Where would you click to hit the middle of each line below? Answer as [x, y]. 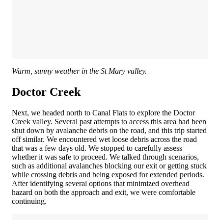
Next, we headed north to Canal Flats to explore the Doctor [103, 112]
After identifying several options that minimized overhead [101, 183]
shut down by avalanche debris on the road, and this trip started [109, 130]
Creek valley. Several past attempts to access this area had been [109, 121]
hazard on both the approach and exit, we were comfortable [104, 192]
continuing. [29, 201]
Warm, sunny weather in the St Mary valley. [79, 71]
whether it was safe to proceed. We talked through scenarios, [105, 157]
